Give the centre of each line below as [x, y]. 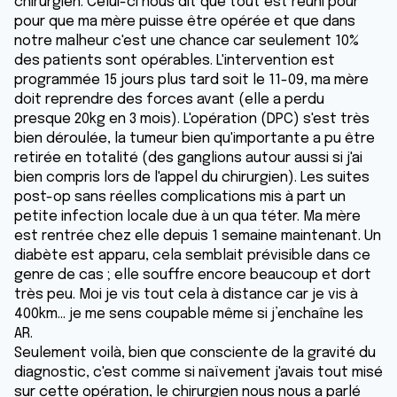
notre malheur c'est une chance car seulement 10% [187, 41]
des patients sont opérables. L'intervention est [175, 61]
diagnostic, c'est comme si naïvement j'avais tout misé [198, 373]
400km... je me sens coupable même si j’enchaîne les [189, 314]
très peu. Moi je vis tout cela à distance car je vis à [186, 295]
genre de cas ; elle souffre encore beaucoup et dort [193, 275]
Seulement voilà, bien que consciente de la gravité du [195, 353]
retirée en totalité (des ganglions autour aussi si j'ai [188, 158]
